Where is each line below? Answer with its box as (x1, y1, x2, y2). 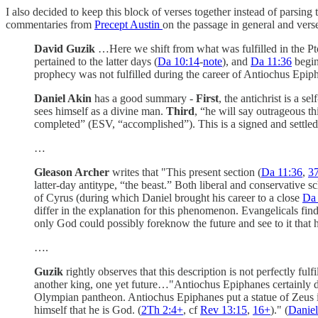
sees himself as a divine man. (34, 104, 166, 117)
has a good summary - (92, 92, 196, 104)
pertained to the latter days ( (34, 55, 158, 67)
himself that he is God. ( (34, 303, 141, 316)
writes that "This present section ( (109, 165, 261, 178)
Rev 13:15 (200, 303, 247, 316)
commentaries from (6, 18, 94, 31)
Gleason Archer (34, 165, 109, 178)
